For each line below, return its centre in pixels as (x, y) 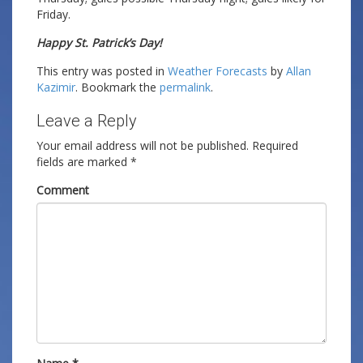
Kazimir (56, 87)
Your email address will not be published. (143, 145)
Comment (63, 190)
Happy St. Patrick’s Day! (99, 43)
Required (275, 145)
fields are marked (83, 162)
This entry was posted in (102, 71)
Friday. (53, 14)
